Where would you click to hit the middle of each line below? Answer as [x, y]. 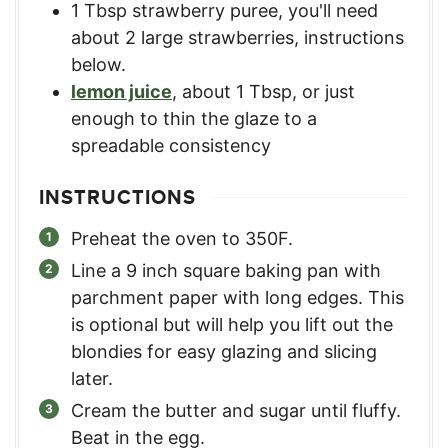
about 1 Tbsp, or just [268, 92]
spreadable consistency [171, 146]
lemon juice [121, 92]
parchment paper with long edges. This [237, 298]
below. [98, 65]
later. [92, 379]
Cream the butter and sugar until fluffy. [236, 411]
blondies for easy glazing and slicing [224, 352]
